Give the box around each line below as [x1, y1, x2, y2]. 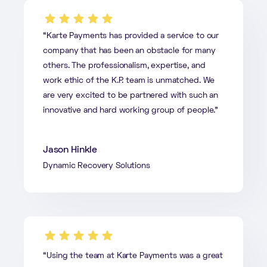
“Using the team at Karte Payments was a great [43, 252, 223, 260]
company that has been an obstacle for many [43, 46, 216, 55]
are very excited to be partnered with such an [43, 91, 219, 100]
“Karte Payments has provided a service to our [43, 32, 219, 40]
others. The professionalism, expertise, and [43, 61, 206, 70]
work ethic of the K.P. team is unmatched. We [43, 76, 215, 85]
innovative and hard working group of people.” [43, 106, 219, 114]
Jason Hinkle [43, 145, 97, 154]
